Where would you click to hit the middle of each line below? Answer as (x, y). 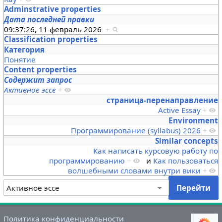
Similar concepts (187, 140)
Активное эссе (30, 89)
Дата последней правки (49, 19)
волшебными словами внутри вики (135, 170)
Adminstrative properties (52, 9)
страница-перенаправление (163, 100)
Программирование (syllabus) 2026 (136, 130)
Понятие (20, 59)
